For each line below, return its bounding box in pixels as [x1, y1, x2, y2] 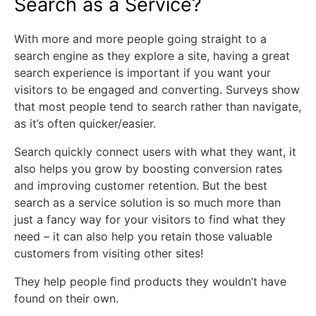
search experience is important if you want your [14, 66, 271, 80]
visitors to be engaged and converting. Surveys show [14, 83, 300, 97]
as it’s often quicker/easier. [14, 116, 156, 130]
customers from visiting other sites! [14, 246, 203, 260]
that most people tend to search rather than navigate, [14, 99, 301, 114]
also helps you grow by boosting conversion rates [14, 162, 282, 176]
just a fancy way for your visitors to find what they [14, 212, 286, 226]
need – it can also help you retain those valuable [14, 229, 272, 243]
